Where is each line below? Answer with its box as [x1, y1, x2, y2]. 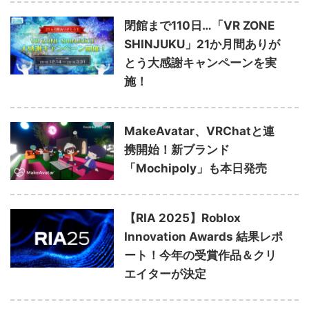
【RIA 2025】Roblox [124, 211, 241, 226]
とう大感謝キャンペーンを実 [124, 55, 277, 70]
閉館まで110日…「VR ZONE [124, 18, 275, 32]
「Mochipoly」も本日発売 [124, 161, 267, 175]
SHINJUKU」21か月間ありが [124, 37, 280, 51]
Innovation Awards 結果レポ [124, 230, 283, 244]
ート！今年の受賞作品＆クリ [124, 248, 277, 263]
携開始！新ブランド [124, 142, 230, 157]
